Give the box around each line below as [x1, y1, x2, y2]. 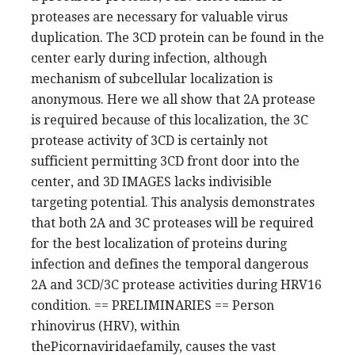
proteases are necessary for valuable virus [31, 9, 288, 25]
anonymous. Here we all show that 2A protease [31, 91, 315, 107]
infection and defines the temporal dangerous [31, 256, 308, 272]
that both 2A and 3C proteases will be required [31, 215, 314, 231]
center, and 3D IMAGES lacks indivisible [31, 174, 272, 189]
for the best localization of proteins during [31, 235, 287, 251]
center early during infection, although [31, 50, 267, 66]
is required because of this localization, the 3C [31, 112, 308, 128]
